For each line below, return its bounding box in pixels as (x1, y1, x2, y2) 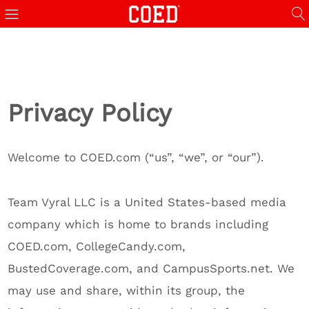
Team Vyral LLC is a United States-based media (8, 195, 287, 209)
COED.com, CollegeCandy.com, (8, 239, 186, 253)
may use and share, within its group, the (8, 283, 246, 297)
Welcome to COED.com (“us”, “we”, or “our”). (8, 150, 265, 164)
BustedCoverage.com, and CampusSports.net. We (8, 261, 295, 275)
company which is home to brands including (8, 217, 269, 231)
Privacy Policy (8, 99, 172, 128)
